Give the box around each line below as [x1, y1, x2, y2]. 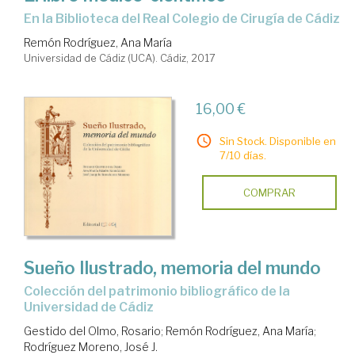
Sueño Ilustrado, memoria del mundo [24, 258, 321, 279]
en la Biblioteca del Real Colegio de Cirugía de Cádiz [32, 10, 340, 26]
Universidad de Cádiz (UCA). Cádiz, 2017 [24, 51, 216, 64]
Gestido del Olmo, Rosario [24, 324, 161, 338]
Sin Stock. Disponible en [219, 134, 336, 147]
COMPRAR [242, 185, 296, 199]
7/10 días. [219, 148, 266, 162]
